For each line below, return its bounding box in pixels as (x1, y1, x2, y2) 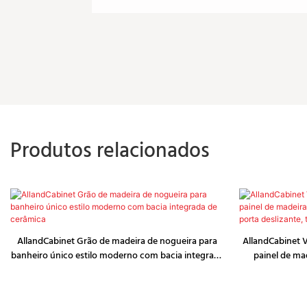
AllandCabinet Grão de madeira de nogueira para (17, 234, 218, 250)
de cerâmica (92, 262, 143, 279)
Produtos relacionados (10, 136, 210, 169)
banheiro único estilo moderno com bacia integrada (10, 248, 224, 265)
